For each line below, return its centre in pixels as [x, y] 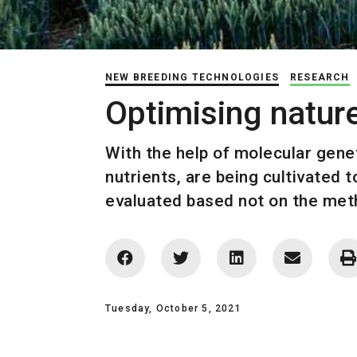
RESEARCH [320, 78]
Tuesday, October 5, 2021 [173, 309]
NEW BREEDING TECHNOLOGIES [192, 78]
